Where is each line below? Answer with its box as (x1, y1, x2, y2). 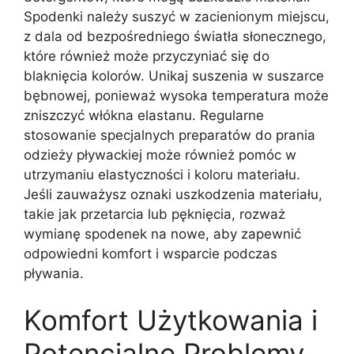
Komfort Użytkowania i (24, 303, 318, 337)
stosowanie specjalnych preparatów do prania (24, 126, 315, 143)
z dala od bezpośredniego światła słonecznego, (24, 28, 326, 44)
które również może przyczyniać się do (24, 47, 269, 64)
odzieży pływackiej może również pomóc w (24, 146, 296, 163)
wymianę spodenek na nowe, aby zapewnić (24, 225, 301, 242)
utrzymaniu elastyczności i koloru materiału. (24, 166, 300, 183)
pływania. (24, 265, 84, 281)
